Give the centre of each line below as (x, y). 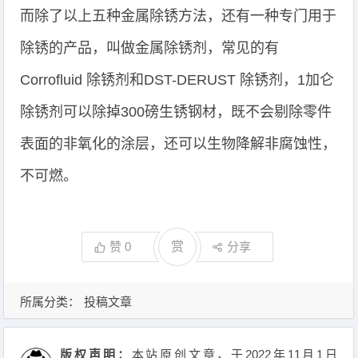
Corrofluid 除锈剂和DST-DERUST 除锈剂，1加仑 (177, 80)
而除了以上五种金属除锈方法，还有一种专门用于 (179, 16)
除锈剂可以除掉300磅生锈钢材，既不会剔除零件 (176, 112)
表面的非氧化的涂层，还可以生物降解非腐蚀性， (179, 144)
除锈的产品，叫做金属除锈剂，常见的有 (150, 48)
